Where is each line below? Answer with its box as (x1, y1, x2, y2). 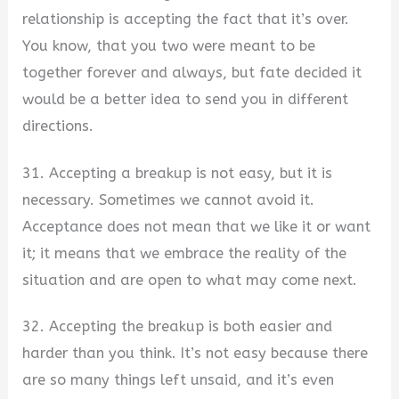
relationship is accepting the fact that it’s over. (22, 11, 350, 28)
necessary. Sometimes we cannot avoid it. (22, 191, 315, 208)
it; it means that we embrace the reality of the (22, 244, 347, 262)
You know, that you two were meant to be (22, 37, 316, 55)
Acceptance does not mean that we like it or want (22, 217, 371, 235)
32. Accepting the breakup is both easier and (22, 318, 333, 336)
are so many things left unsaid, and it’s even (22, 371, 335, 389)
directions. (22, 118, 94, 135)
